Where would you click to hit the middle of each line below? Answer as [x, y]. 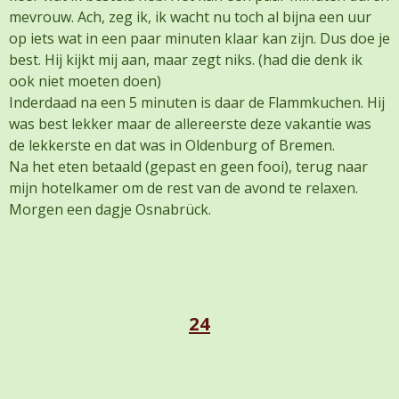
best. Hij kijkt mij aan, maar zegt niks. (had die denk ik [186, 60]
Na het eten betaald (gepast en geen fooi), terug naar [188, 167]
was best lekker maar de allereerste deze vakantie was [190, 124]
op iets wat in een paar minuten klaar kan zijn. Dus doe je [199, 39]
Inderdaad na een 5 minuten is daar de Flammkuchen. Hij [197, 103]
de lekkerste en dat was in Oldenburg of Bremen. [172, 146]
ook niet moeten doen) [85, 81]
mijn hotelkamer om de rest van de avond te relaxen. [183, 188]
